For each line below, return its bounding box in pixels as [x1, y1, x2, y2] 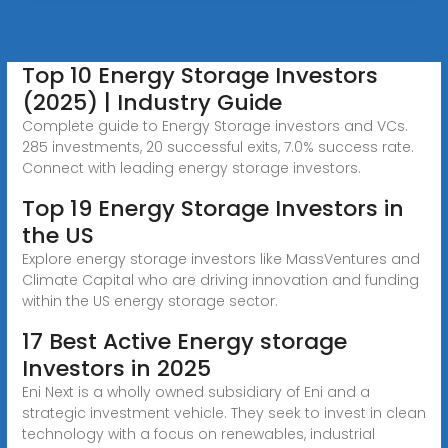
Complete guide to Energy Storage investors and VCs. [21, 115, 408, 136]
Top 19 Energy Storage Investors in [21, 192, 404, 224]
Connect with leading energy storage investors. [21, 157, 361, 178]
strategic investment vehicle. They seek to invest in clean [21, 402, 426, 423]
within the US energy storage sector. [21, 290, 278, 311]
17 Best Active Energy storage [21, 325, 347, 357]
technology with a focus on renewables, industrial [21, 423, 375, 444]
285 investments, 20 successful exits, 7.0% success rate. [21, 136, 414, 157]
